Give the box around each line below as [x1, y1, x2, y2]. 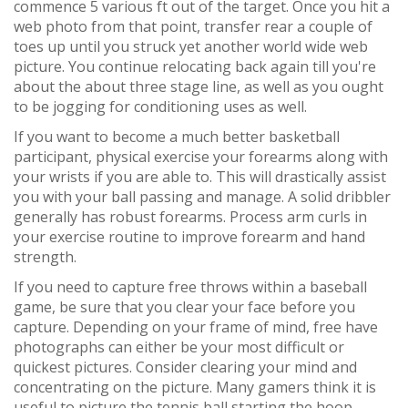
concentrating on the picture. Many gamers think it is [14, 377, 376, 397]
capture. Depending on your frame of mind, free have [14, 317, 378, 337]
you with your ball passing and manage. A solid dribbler [14, 187, 391, 207]
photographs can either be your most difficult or [14, 337, 344, 357]
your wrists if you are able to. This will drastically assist [14, 167, 386, 187]
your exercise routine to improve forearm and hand [14, 227, 365, 247]
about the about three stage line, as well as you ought [14, 76, 383, 97]
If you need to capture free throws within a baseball [14, 277, 367, 297]
